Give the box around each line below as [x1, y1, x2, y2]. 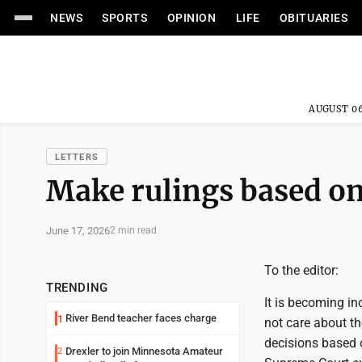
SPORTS [102, 11, 148, 24]
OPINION [166, 11, 217, 24]
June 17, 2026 [46, 224, 110, 237]
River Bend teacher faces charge [65, 312, 217, 324]
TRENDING [46, 280, 108, 295]
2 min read [110, 225, 157, 236]
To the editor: [264, 263, 339, 278]
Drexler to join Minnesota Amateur [65, 345, 223, 357]
